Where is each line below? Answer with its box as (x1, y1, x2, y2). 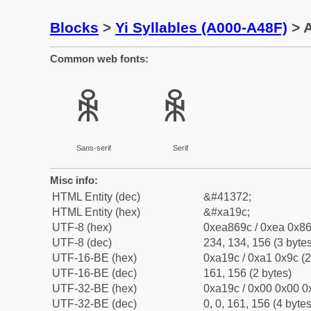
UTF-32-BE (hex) (52, 283, 137, 294)
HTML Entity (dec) (52, 191, 140, 203)
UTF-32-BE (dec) (52, 298, 137, 310)
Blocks (50, 19, 99, 35)
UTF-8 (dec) (52, 237, 112, 249)
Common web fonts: (50, 53, 149, 65)
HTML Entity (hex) (52, 206, 140, 218)
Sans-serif (76, 144, 111, 152)
